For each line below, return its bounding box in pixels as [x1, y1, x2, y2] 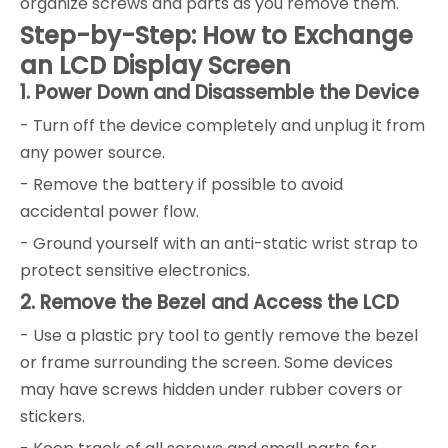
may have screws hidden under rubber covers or [20, 377, 403, 401]
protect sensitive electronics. [20, 258, 250, 282]
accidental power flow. [20, 199, 199, 223]
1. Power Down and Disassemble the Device [20, 78, 419, 106]
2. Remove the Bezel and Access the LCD [20, 288, 399, 316]
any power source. [20, 140, 165, 164]
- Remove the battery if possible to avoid [20, 172, 343, 196]
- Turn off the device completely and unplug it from [20, 113, 425, 137]
